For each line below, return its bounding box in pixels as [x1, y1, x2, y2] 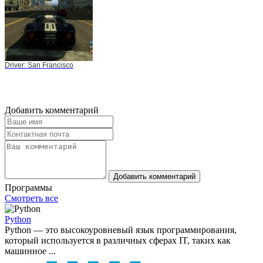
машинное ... [5, 245, 56, 256]
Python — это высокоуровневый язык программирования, [5, 224, 237, 235]
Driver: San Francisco [5, 60, 73, 69]
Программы [5, 182, 52, 193]
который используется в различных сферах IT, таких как [5, 235, 231, 245]
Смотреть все [5, 193, 58, 203]
